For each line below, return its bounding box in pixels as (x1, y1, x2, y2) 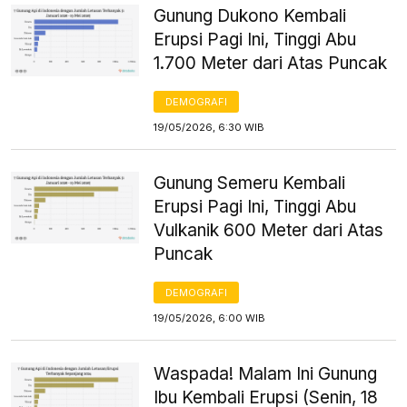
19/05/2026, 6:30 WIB (154, 120, 265, 134)
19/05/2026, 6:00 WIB (154, 311, 266, 324)
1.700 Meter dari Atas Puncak (154, 52, 388, 74)
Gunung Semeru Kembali (154, 172, 346, 194)
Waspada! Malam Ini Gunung (154, 362, 378, 384)
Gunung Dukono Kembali (154, 5, 347, 26)
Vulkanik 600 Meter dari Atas (154, 219, 384, 241)
